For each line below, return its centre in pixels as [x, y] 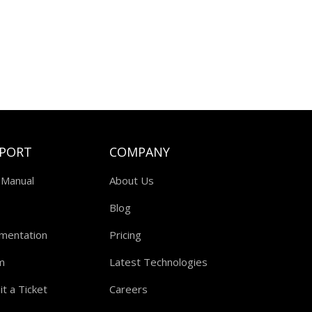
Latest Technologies [158, 262]
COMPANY [139, 152]
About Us [131, 180]
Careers [128, 289]
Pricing [125, 235]
